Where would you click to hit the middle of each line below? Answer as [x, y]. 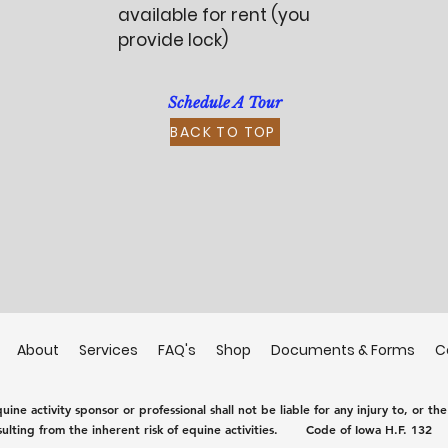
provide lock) [173, 40]
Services [108, 350]
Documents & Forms [343, 350]
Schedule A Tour [224, 102]
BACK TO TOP [223, 131]
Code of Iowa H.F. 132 [355, 429]
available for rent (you [214, 15]
